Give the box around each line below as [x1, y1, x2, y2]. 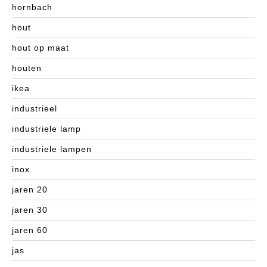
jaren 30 [12, 205, 48, 215]
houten [12, 63, 42, 73]
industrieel [12, 104, 57, 114]
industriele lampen [12, 144, 92, 154]
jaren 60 [12, 225, 48, 235]
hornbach [12, 2, 52, 13]
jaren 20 [12, 185, 48, 195]
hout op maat [12, 43, 69, 53]
